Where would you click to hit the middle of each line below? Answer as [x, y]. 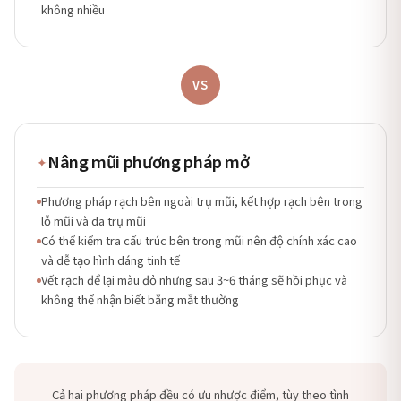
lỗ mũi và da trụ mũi [94, 221]
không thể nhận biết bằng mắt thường [140, 299]
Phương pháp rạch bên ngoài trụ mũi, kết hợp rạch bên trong [202, 201]
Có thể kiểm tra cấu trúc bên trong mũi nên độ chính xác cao [199, 240]
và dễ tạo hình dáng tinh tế [111, 260]
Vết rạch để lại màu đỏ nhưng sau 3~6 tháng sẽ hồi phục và [194, 280]
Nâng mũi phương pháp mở [149, 161]
